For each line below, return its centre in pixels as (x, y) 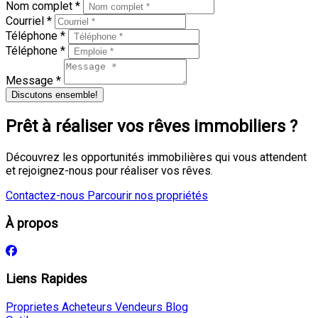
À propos (32, 223)
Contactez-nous (46, 195)
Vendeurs (137, 307)
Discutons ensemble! (55, 94)
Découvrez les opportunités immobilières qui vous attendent (156, 157)
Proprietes (32, 307)
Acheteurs (86, 307)
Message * (35, 80)
